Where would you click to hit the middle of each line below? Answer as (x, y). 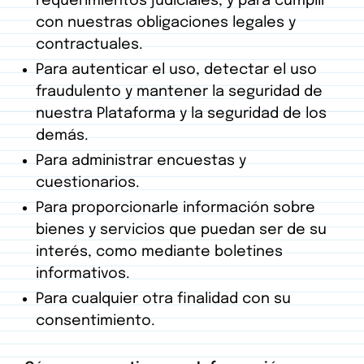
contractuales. (89, 45)
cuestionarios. (88, 183)
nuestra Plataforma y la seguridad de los (181, 114)
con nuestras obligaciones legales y (166, 23)
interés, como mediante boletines (159, 252)
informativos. (83, 274)
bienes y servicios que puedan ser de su (181, 230)
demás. (62, 136)
